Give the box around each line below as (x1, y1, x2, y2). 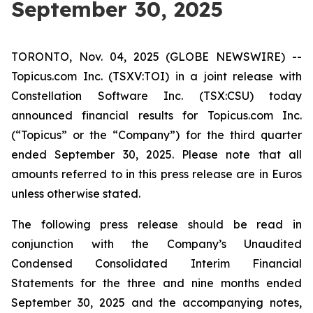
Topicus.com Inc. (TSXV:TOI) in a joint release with (11, 69, 302, 83)
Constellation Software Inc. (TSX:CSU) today (11, 89, 302, 103)
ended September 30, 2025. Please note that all (11, 147, 302, 161)
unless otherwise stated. (11, 187, 140, 201)
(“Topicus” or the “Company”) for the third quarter (11, 128, 302, 142)
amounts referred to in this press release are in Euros (11, 167, 302, 181)
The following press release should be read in (11, 217, 302, 231)
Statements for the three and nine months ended (11, 276, 302, 290)
